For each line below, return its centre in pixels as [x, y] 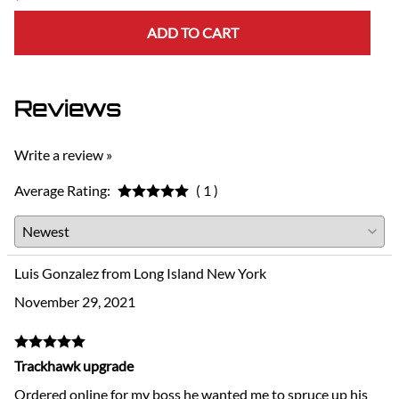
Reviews [67, 109]
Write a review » [63, 155]
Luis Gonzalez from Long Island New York [140, 273]
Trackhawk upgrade [74, 366]
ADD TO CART [192, 32]
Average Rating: [62, 191]
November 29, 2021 [75, 302]
